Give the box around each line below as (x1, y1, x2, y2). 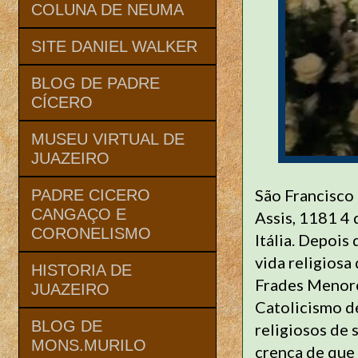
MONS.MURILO (31, 336, 146, 354)
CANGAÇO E (31, 205, 126, 223)
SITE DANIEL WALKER (31, 37, 197, 55)
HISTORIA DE (31, 261, 132, 279)
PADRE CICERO (31, 185, 150, 204)
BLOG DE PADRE (31, 74, 160, 92)
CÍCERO (31, 93, 93, 111)
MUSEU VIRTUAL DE (31, 129, 185, 148)
